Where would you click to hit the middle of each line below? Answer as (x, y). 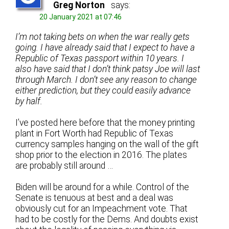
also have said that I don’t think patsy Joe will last (108, 69)
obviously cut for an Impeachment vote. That (102, 209)
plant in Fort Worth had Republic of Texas (95, 134)
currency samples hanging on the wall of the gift (107, 144)
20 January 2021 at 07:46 (81, 17)
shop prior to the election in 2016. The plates (101, 155)
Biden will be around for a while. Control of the (102, 187)
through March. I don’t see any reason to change (106, 79)
